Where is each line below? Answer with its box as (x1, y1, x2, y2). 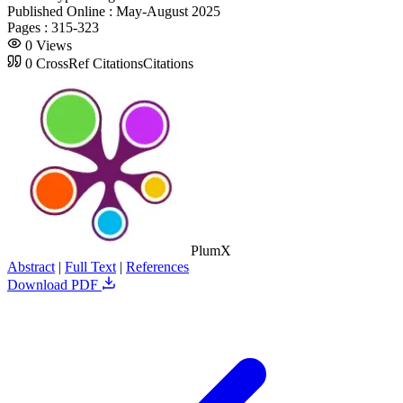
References (126, 258, 189, 274)
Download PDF (7, 276, 102, 292)
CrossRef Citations (36, 55, 143, 71)
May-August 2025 (116, 3, 220, 19)
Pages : (7, 19, 51, 35)
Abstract (7, 258, 55, 274)
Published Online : (7, 3, 116, 19)
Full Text (65, 258, 116, 274)
